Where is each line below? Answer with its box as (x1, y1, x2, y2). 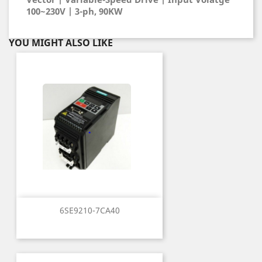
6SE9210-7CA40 (59, 205, 120, 216)
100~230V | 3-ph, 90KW (26, 5, 123, 17)
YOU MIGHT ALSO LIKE (9, 36, 113, 49)
